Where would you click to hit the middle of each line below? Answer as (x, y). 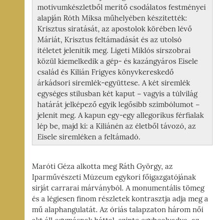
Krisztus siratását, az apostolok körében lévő (115, 29)
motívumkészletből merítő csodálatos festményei (122, 7)
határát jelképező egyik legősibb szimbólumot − (119, 104)
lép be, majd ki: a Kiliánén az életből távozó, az (117, 126)
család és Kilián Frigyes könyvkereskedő (106, 72)
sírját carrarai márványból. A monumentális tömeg (118, 188)
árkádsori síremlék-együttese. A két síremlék (114, 83)
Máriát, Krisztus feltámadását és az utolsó (110, 40)
